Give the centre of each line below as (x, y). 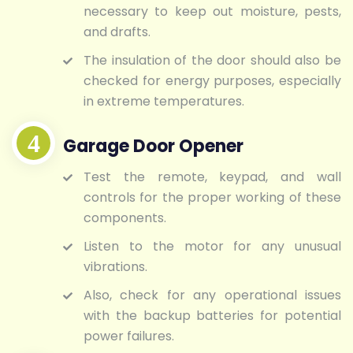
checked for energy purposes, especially (212, 80)
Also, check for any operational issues (212, 295)
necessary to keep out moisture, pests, (212, 11)
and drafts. (117, 32)
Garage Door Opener (153, 147)
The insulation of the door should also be (212, 60)
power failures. (129, 336)
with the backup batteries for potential (212, 316)
